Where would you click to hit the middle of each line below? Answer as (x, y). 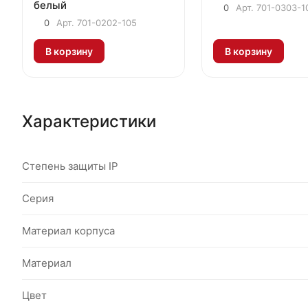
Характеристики (89, 121)
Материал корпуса (68, 230)
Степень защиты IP (70, 166)
